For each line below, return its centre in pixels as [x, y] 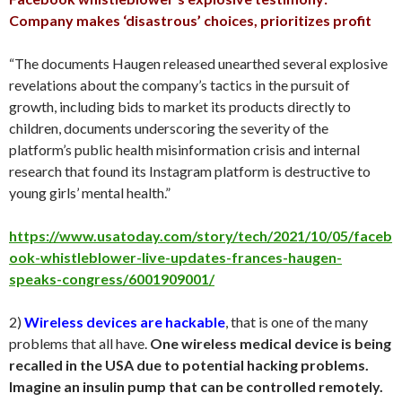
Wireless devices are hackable [125, 321]
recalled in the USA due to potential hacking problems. [189, 364]
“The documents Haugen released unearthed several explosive [198, 63]
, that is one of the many [297, 321]
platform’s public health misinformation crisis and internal [184, 149]
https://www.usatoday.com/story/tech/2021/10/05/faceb [201, 235]
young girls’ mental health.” [90, 192]
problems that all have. [79, 343]
